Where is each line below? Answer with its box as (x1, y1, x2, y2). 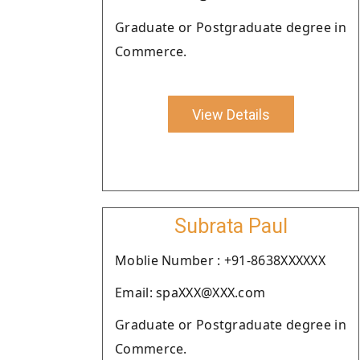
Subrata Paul (174, 215, 288, 238)
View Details (191, 105, 270, 123)
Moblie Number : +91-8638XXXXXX (115, 252, 325, 269)
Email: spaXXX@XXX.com (115, 284, 266, 301)
